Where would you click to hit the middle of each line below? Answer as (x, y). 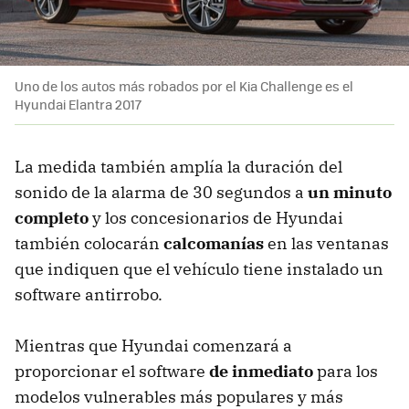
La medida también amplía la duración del (178, 167)
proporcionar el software (112, 372)
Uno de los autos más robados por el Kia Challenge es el (184, 86)
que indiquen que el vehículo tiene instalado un (199, 269)
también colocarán (89, 244)
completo (52, 218)
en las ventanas (328, 244)
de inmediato (261, 372)
